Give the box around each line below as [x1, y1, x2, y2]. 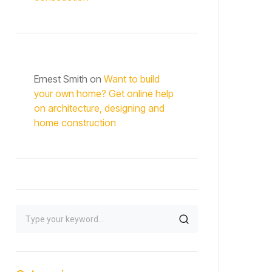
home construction [34, 117, 116, 129]
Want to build [104, 73, 160, 85]
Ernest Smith [34, 73, 87, 85]
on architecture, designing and [34, 102, 165, 114]
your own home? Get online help [34, 87, 174, 100]
